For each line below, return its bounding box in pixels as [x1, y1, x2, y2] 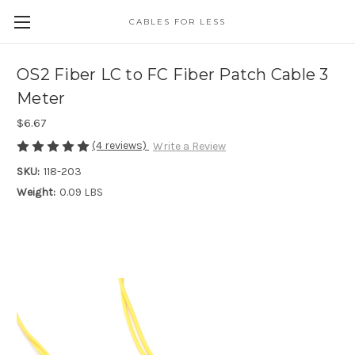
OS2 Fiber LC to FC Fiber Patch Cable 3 [17, 65, 329, 85]
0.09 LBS [59, 185, 103, 200]
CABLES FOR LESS [128, 17, 226, 27]
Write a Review [152, 139, 226, 154]
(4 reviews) [92, 139, 149, 152]
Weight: [17, 185, 55, 200]
